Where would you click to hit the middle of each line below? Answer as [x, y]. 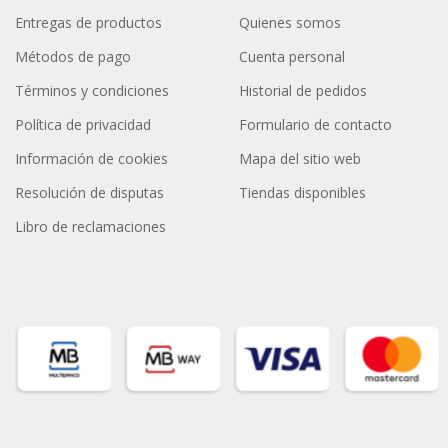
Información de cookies [91, 159]
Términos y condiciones [91, 91]
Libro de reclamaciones [90, 227]
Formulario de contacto [316, 125]
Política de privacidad [82, 125]
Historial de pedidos [303, 91]
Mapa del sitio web [300, 159]
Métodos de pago [72, 57]
